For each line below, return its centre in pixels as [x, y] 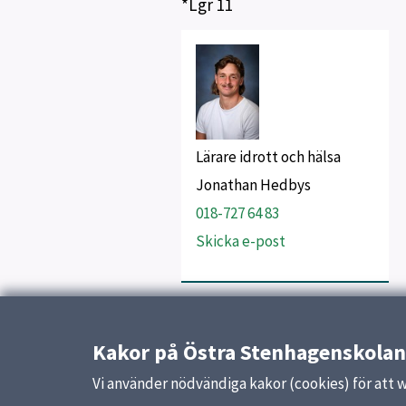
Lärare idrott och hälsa [268, 156]
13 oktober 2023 [304, 331]
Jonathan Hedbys [253, 184]
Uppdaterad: [218, 331]
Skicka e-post [240, 241]
